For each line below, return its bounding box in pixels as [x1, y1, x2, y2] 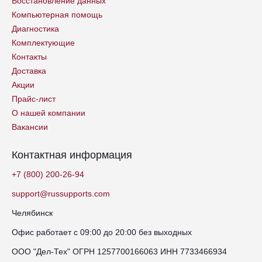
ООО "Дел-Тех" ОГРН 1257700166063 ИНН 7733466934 [12, 246, 227, 256]
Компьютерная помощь [12, 9, 102, 19]
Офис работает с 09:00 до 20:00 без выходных [12, 227, 192, 237]
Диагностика [12, 23, 59, 33]
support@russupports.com [12, 188, 110, 198]
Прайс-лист [12, 94, 56, 104]
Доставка [12, 65, 46, 75]
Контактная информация [12, 149, 132, 161]
